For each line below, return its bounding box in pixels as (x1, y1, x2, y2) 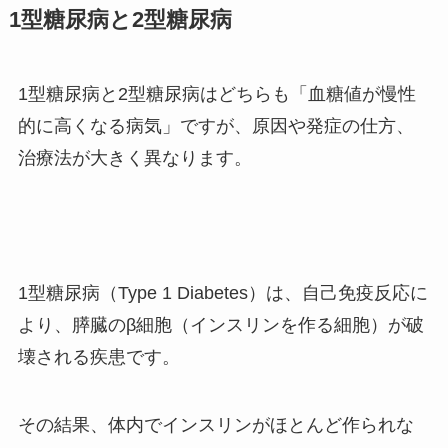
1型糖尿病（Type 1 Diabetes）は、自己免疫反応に (17, 283, 428, 304)
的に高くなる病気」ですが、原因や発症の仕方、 (17, 115, 414, 136)
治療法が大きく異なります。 (17, 147, 252, 168)
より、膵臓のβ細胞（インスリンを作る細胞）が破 (17, 315, 424, 336)
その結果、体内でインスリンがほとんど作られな (17, 415, 414, 436)
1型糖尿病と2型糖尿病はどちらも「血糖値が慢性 (17, 83, 416, 104)
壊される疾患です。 (17, 347, 180, 368)
